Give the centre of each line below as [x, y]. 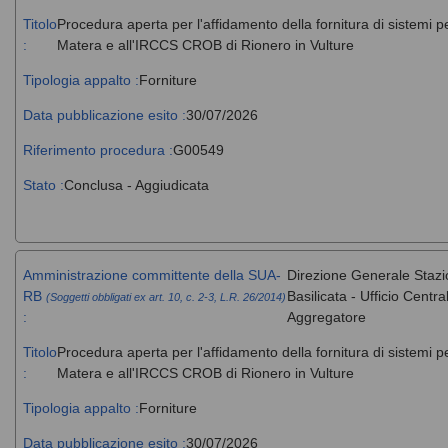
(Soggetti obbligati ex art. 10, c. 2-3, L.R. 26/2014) [165, 296]
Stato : [43, 184]
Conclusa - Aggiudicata [136, 184]
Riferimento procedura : [97, 149]
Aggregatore [326, 316]
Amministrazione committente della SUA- [151, 274]
